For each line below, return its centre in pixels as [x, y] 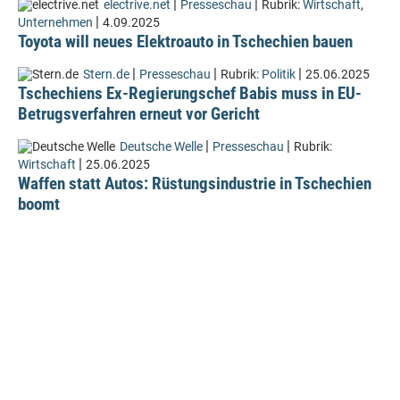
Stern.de [106, 75]
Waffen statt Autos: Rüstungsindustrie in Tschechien [195, 183]
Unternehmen [55, 23]
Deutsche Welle [161, 147]
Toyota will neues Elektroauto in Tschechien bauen [185, 42]
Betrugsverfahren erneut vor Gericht [139, 114]
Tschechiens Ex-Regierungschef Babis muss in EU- [190, 93]
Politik [279, 75]
